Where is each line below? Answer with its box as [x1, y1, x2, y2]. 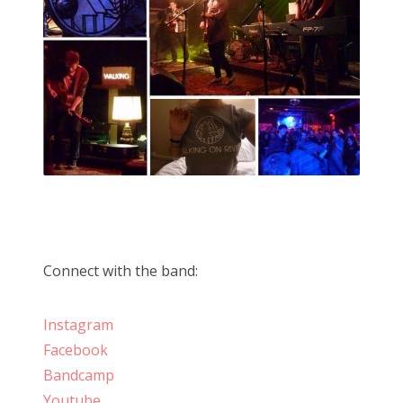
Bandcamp [43, 365, 114, 386]
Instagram [43, 315, 113, 336]
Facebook [43, 340, 108, 361]
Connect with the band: [43, 261, 198, 282]
